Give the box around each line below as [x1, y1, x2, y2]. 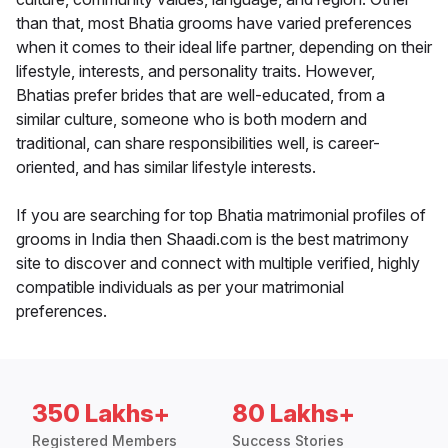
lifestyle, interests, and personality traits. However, [16, 61, 375, 82]
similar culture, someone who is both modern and [16, 109, 367, 130]
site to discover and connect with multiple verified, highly [16, 253, 420, 274]
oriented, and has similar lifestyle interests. [16, 157, 316, 178]
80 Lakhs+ [232, 399, 355, 429]
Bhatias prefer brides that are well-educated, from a [16, 85, 385, 106]
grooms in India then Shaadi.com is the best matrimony [16, 229, 409, 250]
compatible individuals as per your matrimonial [16, 277, 344, 298]
